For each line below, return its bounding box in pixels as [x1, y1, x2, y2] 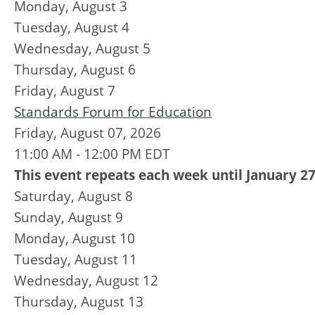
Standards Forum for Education [14, 103, 212, 121]
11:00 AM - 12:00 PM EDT [14, 145, 170, 163]
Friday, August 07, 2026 [14, 124, 161, 142]
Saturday [14, 187, 71, 205]
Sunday [14, 208, 61, 226]
